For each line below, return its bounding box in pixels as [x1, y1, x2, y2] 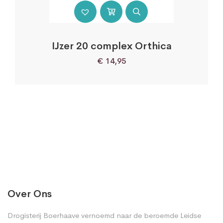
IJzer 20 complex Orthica [51, 39, 172, 52]
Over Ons [7, 187, 52, 200]
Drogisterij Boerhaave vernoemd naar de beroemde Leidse [7, 210, 201, 220]
